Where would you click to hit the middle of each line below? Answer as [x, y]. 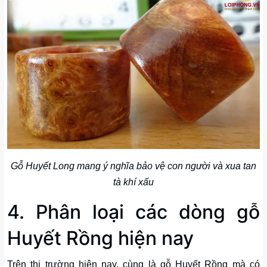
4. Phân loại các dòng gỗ [133, 212]
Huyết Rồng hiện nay [100, 238]
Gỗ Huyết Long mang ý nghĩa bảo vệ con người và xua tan [133, 166]
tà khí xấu [133, 182]
